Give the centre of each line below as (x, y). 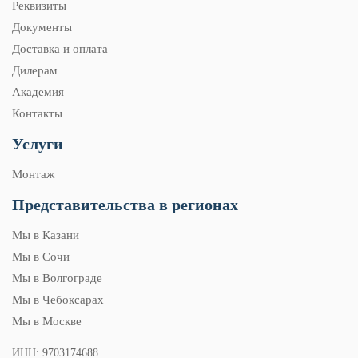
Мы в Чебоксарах (58, 300)
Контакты (37, 113)
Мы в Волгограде (57, 278)
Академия (38, 92)
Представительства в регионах (125, 205)
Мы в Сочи (41, 257)
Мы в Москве (47, 321)
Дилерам (35, 70)
